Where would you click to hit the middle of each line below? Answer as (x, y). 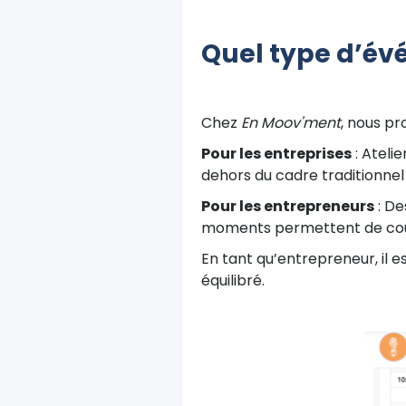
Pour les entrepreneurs (288, 206)
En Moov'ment (291, 123)
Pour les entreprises (276, 154)
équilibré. (233, 280)
